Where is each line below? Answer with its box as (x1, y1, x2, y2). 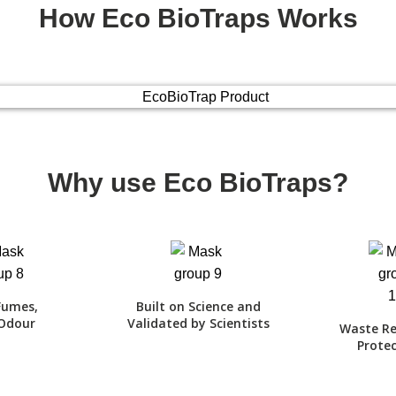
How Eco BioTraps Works (38, 3, 358, 33)
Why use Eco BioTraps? (48, 167, 348, 197)
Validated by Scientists (126, 314, 270, 331)
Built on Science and (135, 297, 261, 315)
